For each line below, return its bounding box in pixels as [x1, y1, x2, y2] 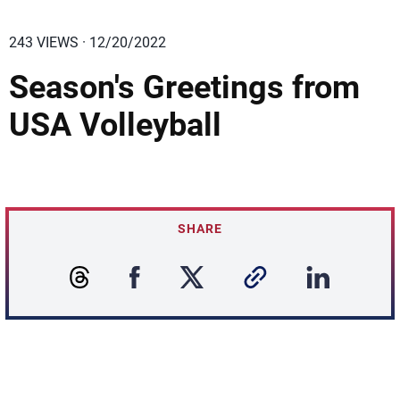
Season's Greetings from [9, 69, 360, 106]
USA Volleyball [9, 106, 221, 144]
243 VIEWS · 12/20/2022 [9, 34, 166, 51]
